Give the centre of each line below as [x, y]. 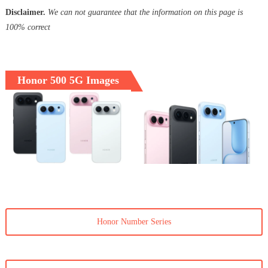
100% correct [28, 28]
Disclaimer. [25, 13]
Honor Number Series [134, 222]
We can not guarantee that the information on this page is [145, 13]
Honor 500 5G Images [68, 80]
